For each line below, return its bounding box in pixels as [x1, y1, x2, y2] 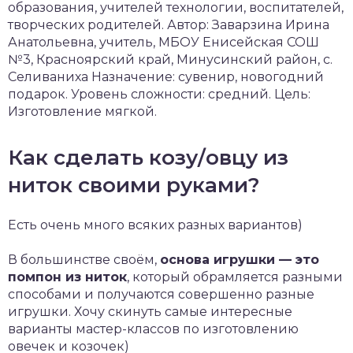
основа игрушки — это [160, 251, 319, 267]
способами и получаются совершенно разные [8, 286, 314, 302]
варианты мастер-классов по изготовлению [8, 321, 299, 336]
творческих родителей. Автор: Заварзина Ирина [8, 17, 329, 32]
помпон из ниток [8, 269, 127, 284]
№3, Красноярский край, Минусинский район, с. [8, 51, 333, 67]
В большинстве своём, [8, 251, 160, 267]
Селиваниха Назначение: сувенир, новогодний [8, 69, 324, 84]
